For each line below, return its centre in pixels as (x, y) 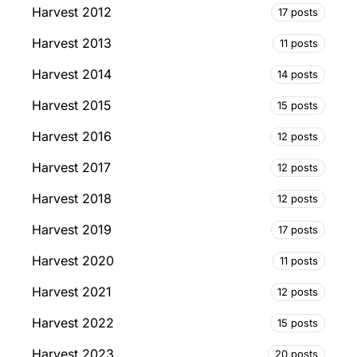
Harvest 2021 (72, 292)
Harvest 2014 (72, 75)
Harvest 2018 (72, 199)
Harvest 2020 (73, 261)
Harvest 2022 (73, 323)
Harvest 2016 (72, 137)
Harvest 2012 (72, 12)
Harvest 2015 (72, 106)
